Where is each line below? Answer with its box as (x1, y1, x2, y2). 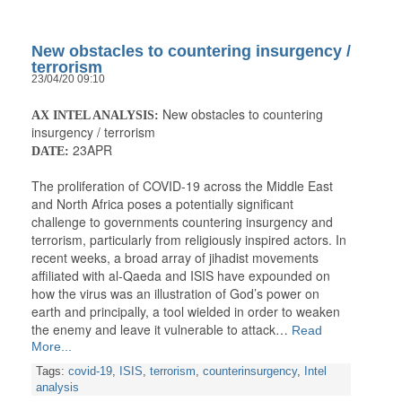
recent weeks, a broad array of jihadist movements (31, 249, 319, 267)
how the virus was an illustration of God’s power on (31, 284, 319, 303)
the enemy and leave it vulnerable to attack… (31, 320, 288, 339)
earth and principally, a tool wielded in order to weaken (31, 302, 340, 321)
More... (31, 339, 72, 354)
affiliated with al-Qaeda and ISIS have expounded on (31, 267, 330, 285)
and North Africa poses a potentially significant (31, 195, 293, 214)
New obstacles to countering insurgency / (31, 42, 351, 61)
